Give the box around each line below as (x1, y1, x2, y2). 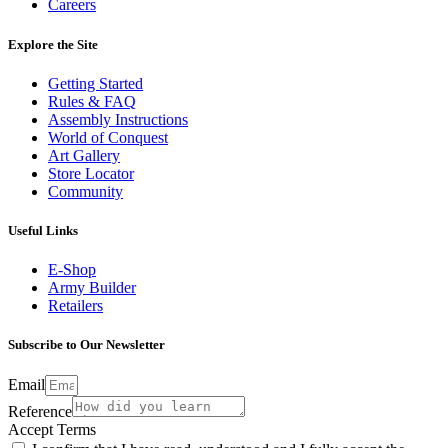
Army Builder (48, 279, 136, 297)
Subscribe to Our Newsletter (8, 337, 165, 353)
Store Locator (48, 164, 134, 182)
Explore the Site (8, 36, 98, 52)
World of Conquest (48, 128, 168, 146)
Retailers (48, 297, 103, 315)
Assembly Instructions (48, 110, 188, 128)
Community (48, 182, 123, 200)
